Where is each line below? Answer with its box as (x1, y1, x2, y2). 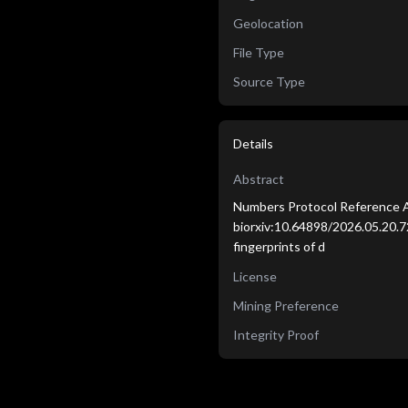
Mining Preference (233, 298, 339, 313)
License (233, 269, 277, 284)
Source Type (233, 74, 305, 89)
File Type (233, 45, 284, 60)
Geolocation (233, 15, 303, 31)
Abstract (233, 171, 284, 187)
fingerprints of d (233, 239, 325, 254)
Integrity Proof (233, 327, 319, 342)
